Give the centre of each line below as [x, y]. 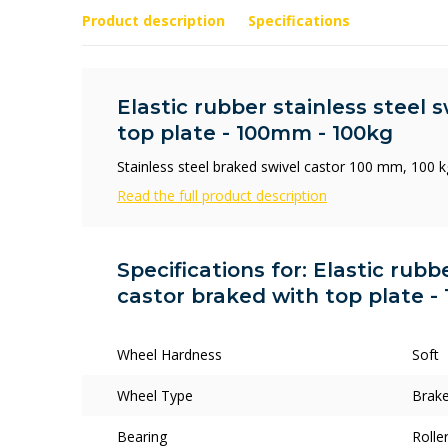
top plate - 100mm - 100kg [255, 133]
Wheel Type [155, 395]
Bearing [142, 436]
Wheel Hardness [169, 354]
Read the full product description [222, 195]
